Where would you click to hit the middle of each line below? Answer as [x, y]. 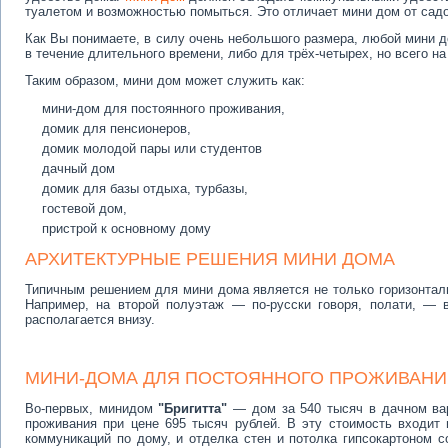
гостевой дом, [84, 208]
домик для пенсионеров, [116, 128]
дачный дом [78, 168]
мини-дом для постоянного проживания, [163, 108]
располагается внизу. [90, 319]
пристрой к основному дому [126, 228]
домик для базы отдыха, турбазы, [145, 188]
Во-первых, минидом [92, 408]
